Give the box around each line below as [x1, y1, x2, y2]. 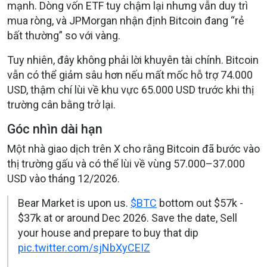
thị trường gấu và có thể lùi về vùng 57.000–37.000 [7, 157, 245, 170]
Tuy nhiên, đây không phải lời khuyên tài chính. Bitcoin [7, 54, 259, 67]
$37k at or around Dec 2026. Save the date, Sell [18, 212, 237, 225]
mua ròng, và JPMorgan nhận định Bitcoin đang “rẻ [7, 14, 244, 27]
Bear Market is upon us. [18, 197, 131, 210]
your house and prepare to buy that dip [18, 226, 198, 240]
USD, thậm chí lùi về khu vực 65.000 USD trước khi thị [7, 83, 254, 97]
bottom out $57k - [157, 197, 243, 210]
